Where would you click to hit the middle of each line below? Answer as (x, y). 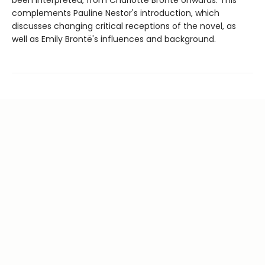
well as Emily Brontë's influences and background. (114, 39)
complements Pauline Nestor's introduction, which (116, 13)
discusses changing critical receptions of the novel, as (124, 26)
